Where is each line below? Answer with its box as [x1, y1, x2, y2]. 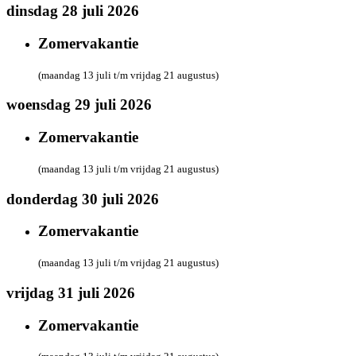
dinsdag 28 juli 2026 [6, 2, 139, 20]
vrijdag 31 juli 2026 [6, 284, 135, 301]
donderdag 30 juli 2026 [6, 190, 159, 207]
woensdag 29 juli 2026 [6, 96, 152, 114]
